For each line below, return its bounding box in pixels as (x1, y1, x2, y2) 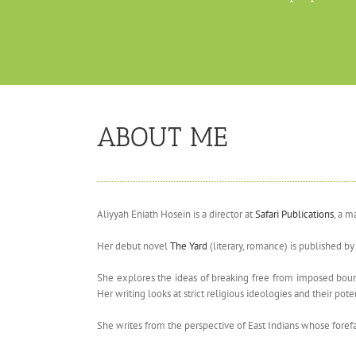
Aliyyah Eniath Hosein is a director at (97, 207, 255, 222)
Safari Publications (255, 207, 334, 222)
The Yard (170, 239, 207, 253)
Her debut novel (97, 239, 170, 253)
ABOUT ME (97, 120, 227, 153)
